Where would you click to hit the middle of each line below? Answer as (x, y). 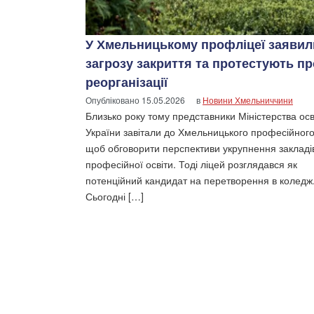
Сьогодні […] (115, 196)
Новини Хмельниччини (248, 100)
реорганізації (127, 82)
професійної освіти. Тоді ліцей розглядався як (191, 164)
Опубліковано (114, 100)
